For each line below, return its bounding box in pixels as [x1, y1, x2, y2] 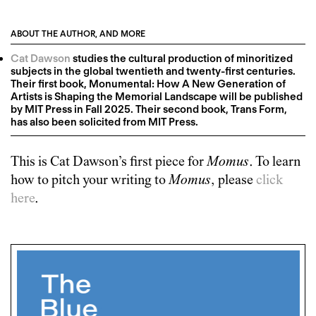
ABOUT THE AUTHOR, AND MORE [11, 28, 145, 39]
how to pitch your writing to [11, 174, 169, 188]
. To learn [249, 155, 300, 170]
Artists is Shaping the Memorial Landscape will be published [11, 90, 303, 103]
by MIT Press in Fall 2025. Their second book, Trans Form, [11, 102, 287, 116]
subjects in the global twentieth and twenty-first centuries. [11, 64, 296, 78]
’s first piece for [119, 155, 207, 170]
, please [211, 174, 256, 188]
